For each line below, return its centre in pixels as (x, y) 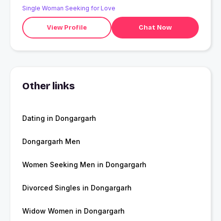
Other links (49, 86)
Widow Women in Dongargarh (74, 211)
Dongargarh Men (51, 142)
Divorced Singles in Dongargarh (77, 188)
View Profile (67, 27)
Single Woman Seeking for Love (69, 8)
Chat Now (155, 27)
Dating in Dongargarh (59, 118)
